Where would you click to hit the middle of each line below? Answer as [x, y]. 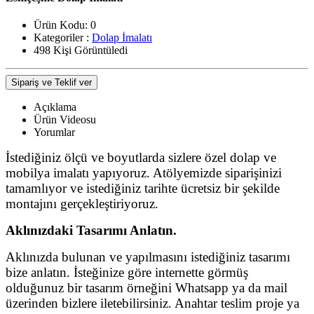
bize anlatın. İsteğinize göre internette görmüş [127, 273]
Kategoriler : [63, 38]
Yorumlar [54, 132]
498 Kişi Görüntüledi [81, 50]
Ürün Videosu [65, 120]
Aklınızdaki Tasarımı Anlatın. [91, 231]
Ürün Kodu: [61, 25]
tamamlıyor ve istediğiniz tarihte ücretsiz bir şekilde [143, 189]
